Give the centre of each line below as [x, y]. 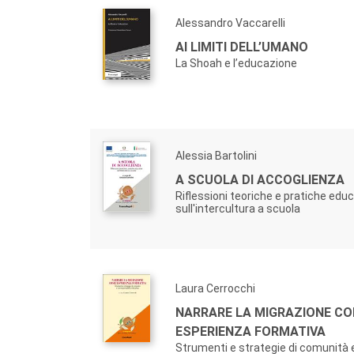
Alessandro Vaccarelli [230, 23]
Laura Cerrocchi [215, 289]
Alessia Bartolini [216, 156]
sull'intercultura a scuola [238, 209]
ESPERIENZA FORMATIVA [250, 332]
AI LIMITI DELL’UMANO [242, 47]
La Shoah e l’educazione [236, 64]
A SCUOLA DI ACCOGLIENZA [260, 180]
